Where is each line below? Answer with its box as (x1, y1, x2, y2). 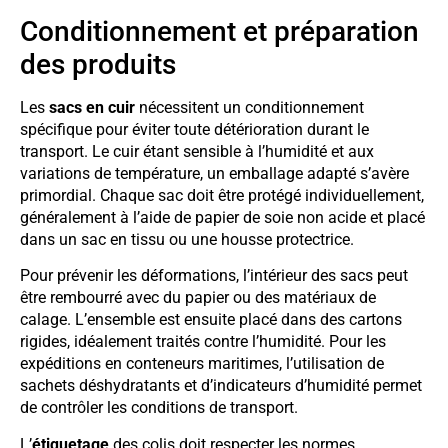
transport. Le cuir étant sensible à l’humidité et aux (20, 141, 374, 161)
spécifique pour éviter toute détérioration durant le (20, 119, 369, 139)
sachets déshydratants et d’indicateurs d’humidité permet (20, 376, 422, 396)
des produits (20, 47, 176, 81)
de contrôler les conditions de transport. (20, 398, 298, 418)
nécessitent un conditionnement (135, 97, 364, 117)
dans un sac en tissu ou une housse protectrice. (20, 229, 354, 249)
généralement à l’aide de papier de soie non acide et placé (20, 207, 425, 227)
